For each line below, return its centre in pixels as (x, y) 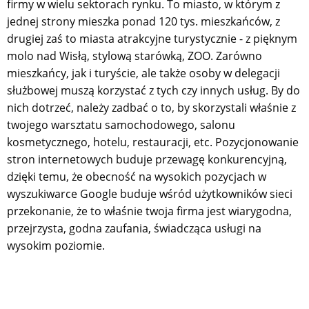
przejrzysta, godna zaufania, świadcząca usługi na (134, 228)
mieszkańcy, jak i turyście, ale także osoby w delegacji (143, 73)
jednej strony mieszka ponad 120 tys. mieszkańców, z (143, 21)
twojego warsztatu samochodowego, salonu (121, 124)
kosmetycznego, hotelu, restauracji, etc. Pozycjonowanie (153, 142)
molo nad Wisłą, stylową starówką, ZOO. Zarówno (134, 56)
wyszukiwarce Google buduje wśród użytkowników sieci (150, 193)
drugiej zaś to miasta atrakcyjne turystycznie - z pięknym (152, 38)
